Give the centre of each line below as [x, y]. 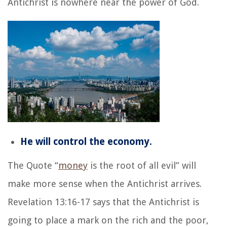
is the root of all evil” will [142, 165]
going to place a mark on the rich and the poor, [108, 220]
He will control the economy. [86, 141]
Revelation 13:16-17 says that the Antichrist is [103, 202]
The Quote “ [33, 165]
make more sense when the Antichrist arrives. [105, 183]
